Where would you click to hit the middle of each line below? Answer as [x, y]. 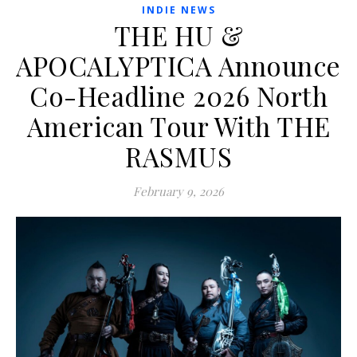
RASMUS [178, 157]
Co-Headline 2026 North [178, 96]
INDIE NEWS [178, 10]
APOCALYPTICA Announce [178, 66]
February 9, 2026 [178, 192]
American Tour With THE [178, 126]
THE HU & [178, 35]
